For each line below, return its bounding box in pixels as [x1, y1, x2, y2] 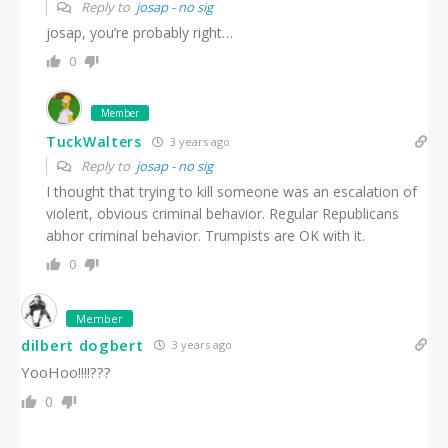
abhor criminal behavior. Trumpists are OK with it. [46, 226, 365, 246]
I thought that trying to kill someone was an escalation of [46, 182, 417, 202]
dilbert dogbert [21, 334, 144, 355]
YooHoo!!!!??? [21, 362, 111, 383]
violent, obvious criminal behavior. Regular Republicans [46, 204, 399, 224]
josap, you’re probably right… [46, 23, 233, 43]
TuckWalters [46, 132, 142, 152]
